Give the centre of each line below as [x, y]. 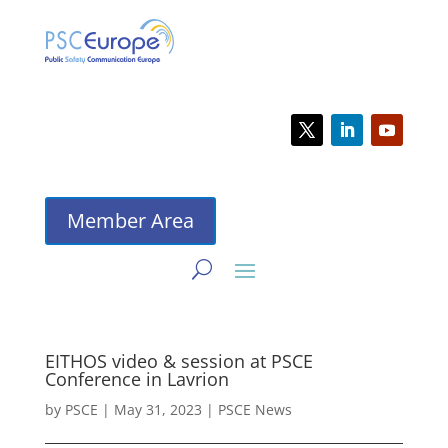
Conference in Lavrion [136, 379]
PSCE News [254, 410]
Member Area [130, 221]
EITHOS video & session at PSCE [178, 361]
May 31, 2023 [157, 410]
